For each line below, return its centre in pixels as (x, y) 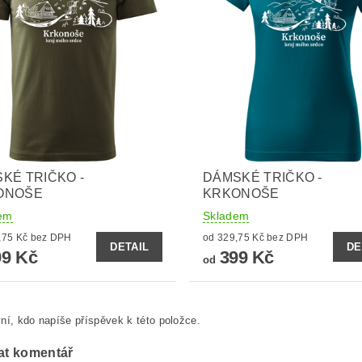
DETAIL (130, 247)
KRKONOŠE (241, 194)
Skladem (226, 216)
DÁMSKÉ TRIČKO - (262, 178)
